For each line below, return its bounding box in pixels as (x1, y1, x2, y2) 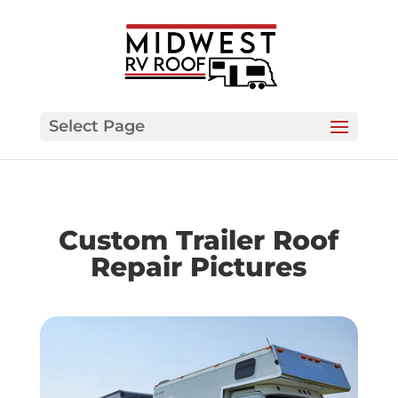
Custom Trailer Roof (59, 224, 339, 257)
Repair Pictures (91, 251, 307, 283)
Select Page (48, 115, 145, 136)
